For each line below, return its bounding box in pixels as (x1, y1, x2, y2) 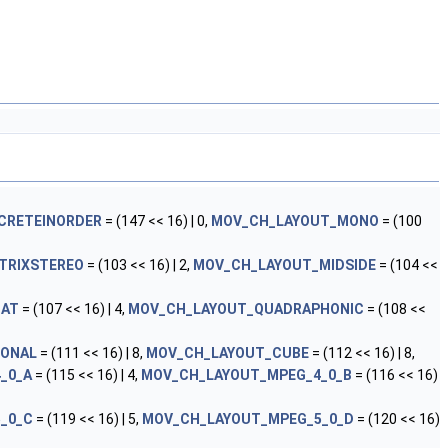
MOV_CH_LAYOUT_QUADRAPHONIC (128, 301, 364, 317)
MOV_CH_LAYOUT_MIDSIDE (193, 257, 376, 273)
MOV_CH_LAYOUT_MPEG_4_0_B (141, 367, 352, 383)
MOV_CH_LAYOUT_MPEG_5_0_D (142, 411, 354, 427)
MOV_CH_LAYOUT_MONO (211, 213, 379, 229)
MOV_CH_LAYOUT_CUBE (146, 345, 309, 361)
